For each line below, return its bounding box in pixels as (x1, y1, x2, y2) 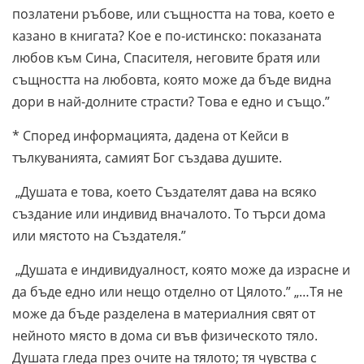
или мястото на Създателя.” (12, 226, 186, 245)
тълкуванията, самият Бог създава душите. (12, 148, 282, 167)
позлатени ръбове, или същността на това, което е (12, 4, 335, 23)
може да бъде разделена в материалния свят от (12, 304, 315, 323)
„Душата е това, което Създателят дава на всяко (12, 182, 317, 201)
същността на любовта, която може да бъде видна (12, 70, 331, 89)
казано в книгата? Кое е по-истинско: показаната (12, 26, 322, 45)
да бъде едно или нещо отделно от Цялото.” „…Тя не (12, 282, 343, 301)
